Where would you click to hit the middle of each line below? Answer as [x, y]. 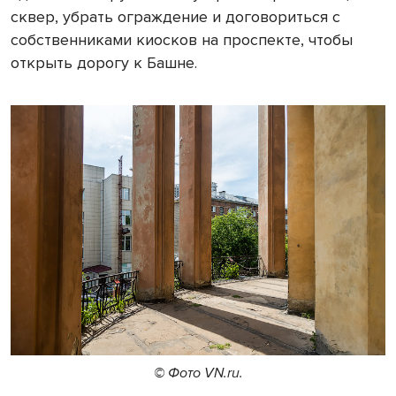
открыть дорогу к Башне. [104, 63]
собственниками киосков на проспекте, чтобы [182, 40]
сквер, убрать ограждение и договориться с [175, 17]
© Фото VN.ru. [198, 373]
